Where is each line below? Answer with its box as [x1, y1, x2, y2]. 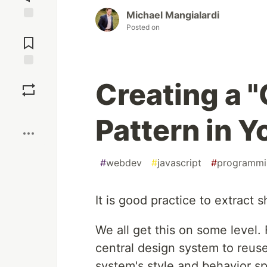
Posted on [126, 23, 160, 32]
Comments [8, 33, 49, 44]
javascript [157, 157, 201, 169]
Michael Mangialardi [126, 9, 219, 21]
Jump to [13, 23, 45, 33]
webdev [106, 157, 142, 169]
